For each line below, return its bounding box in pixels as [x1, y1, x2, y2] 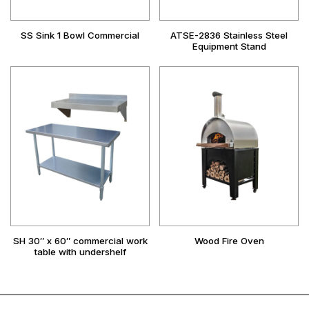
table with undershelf [34, 246, 126, 258]
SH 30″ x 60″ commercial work [12, 235, 148, 247]
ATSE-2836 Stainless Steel [170, 30, 288, 41]
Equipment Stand [192, 41, 266, 52]
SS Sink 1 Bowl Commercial [21, 30, 139, 41]
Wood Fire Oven [194, 235, 264, 247]
